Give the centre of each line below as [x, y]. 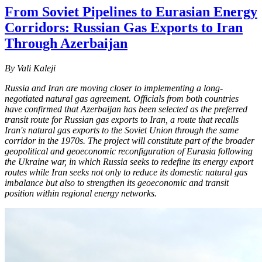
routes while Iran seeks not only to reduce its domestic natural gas [126, 172]
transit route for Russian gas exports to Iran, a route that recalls [122, 119]
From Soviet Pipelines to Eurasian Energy [131, 11]
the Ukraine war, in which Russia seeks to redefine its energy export [129, 161]
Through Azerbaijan [66, 43]
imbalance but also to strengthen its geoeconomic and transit [117, 182]
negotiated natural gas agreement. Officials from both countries [122, 98]
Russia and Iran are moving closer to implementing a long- [114, 88]
